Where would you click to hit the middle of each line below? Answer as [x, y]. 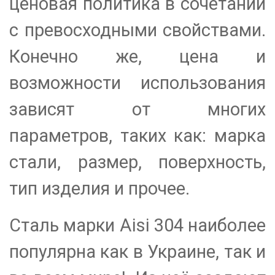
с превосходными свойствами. [137, 30]
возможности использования [137, 83]
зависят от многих [137, 110]
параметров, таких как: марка [137, 136]
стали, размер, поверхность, [137, 162]
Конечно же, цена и [137, 57]
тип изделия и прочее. [102, 189]
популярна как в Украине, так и [137, 252]
